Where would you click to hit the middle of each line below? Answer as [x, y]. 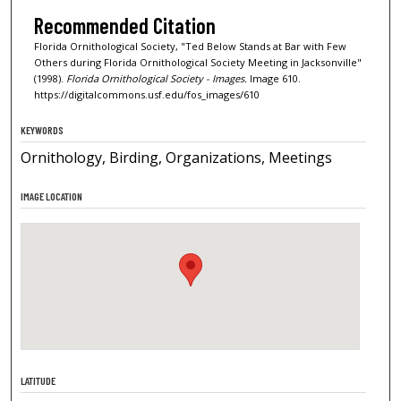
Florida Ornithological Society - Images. [156, 78]
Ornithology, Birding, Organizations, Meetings [177, 158]
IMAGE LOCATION [52, 196]
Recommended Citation [124, 25]
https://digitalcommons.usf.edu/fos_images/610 [146, 94]
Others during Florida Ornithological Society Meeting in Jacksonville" [197, 62]
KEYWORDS [43, 130]
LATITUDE [38, 381]
